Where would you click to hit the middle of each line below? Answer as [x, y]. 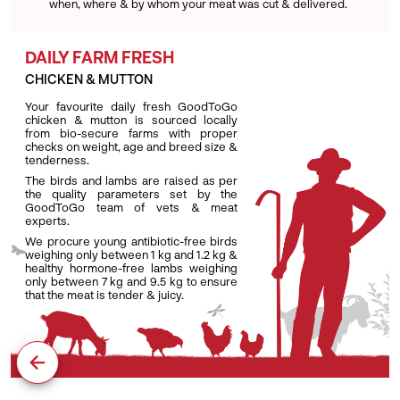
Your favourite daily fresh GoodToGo [132, 106]
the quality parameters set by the [132, 193]
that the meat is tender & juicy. [104, 294]
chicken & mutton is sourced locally [132, 119]
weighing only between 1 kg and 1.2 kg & [132, 254]
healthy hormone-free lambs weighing [132, 267]
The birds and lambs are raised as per [132, 180]
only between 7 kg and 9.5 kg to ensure [132, 281]
